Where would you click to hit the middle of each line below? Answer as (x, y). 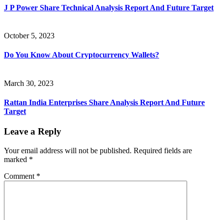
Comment (20, 176)
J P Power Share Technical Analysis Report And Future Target (109, 7)
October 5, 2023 (29, 36)
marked (16, 159)
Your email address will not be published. (68, 150)
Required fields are (163, 150)
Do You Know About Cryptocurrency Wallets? (82, 55)
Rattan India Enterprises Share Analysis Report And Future (104, 102)
